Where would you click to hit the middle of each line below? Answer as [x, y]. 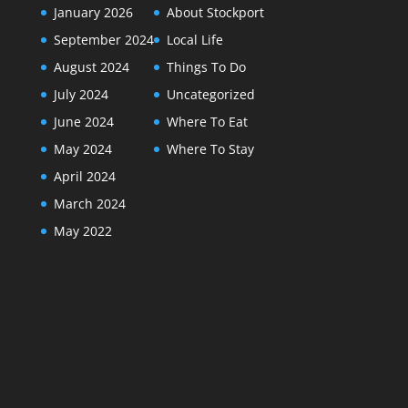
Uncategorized [210, 94]
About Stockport [215, 12]
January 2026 [93, 12]
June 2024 [83, 121]
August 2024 [91, 66]
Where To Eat [207, 121]
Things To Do [206, 66]
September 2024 [103, 39]
